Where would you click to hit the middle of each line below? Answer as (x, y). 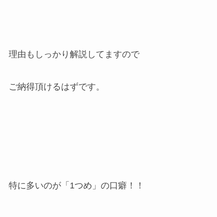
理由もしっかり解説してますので (74, 54)
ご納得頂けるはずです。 (56, 87)
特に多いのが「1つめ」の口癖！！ (76, 185)
